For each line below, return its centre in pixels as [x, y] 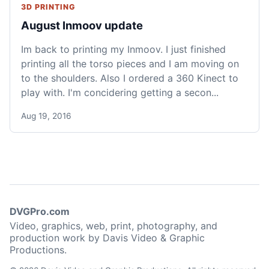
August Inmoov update [82, 26]
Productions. [38, 250]
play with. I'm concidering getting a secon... [120, 93]
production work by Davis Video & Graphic [107, 238]
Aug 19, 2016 [46, 116]
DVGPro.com [40, 212]
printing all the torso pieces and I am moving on [130, 64]
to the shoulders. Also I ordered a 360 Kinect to [130, 78]
